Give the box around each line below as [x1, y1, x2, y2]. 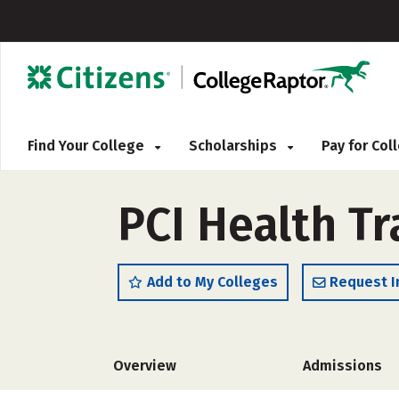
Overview [113, 357, 176, 374]
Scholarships [189, 137, 281, 154]
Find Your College [28, 137, 148, 154]
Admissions [303, 357, 383, 374]
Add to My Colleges [147, 273, 278, 290]
